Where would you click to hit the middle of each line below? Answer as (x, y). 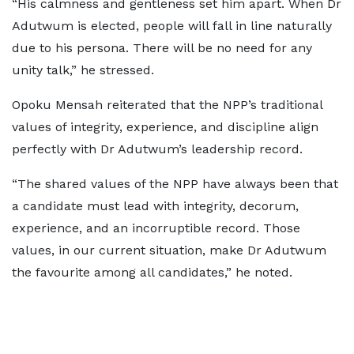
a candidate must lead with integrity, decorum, (155, 206)
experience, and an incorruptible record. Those (156, 228)
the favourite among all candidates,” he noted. (152, 272)
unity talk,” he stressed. (83, 70)
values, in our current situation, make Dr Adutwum (169, 250)
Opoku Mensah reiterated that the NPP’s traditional (167, 105)
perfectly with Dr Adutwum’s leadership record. (157, 149)
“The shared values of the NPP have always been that (175, 184)
